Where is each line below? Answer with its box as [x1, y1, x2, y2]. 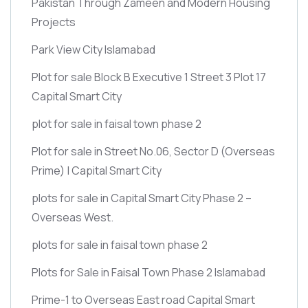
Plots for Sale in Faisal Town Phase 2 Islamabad [32, 264, 265, 280]
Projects [32, 14, 76, 30]
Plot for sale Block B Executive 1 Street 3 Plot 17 [32, 69, 266, 85]
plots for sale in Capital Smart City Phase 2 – [32, 190, 252, 206]
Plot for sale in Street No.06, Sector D [32, 143, 221, 159]
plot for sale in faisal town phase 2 [32, 115, 201, 131]
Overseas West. [32, 209, 113, 225]
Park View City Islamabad [32, 41, 155, 57]
